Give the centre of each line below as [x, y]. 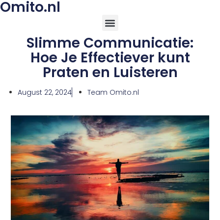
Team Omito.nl [113, 92]
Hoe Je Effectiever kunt [110, 58]
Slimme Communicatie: [110, 43]
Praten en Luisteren [110, 72]
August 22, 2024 [44, 92]
